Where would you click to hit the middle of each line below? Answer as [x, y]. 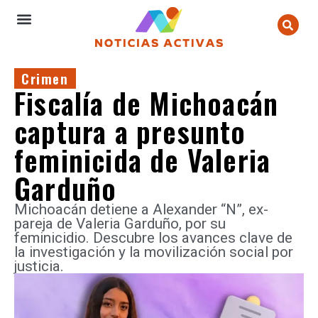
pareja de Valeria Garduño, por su [120, 224]
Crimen [45, 78]
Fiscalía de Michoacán [147, 103]
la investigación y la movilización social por [154, 252]
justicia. [39, 266]
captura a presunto [130, 131]
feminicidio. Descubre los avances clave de [153, 238]
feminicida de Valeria [143, 160]
